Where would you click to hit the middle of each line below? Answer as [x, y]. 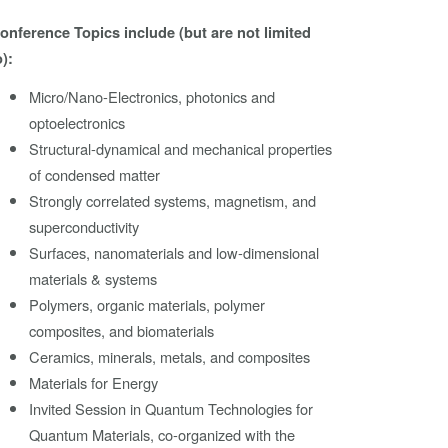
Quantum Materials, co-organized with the [162, 435]
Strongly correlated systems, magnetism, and [173, 201]
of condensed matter [95, 175]
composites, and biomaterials [122, 331]
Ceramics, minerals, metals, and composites [170, 357]
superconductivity [84, 227]
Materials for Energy [94, 383]
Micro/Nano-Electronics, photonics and [152, 97]
